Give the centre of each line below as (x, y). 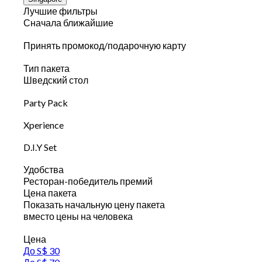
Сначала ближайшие (68, 23)
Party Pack (46, 103)
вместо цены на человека (78, 216)
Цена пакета (50, 193)
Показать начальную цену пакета (94, 205)
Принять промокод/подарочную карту (105, 46)
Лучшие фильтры (61, 11)
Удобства (44, 170)
